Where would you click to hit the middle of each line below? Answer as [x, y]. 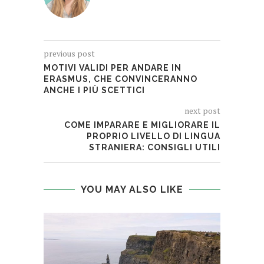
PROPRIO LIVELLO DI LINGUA [154, 136]
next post [202, 111]
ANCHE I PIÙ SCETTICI [94, 90]
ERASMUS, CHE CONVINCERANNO [121, 79]
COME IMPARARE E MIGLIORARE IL [142, 125]
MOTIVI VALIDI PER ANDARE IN [113, 68]
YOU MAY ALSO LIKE [132, 190]
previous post [69, 54]
